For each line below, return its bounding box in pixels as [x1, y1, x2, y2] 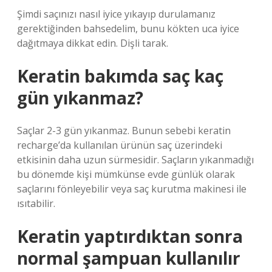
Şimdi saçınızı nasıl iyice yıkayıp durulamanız [17, 7, 216, 21]
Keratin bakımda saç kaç [17, 64, 223, 87]
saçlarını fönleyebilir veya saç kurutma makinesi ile [17, 182, 246, 195]
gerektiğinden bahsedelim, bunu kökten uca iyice [17, 22, 239, 35]
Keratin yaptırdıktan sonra [17, 225, 243, 248]
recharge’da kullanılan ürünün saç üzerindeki [17, 138, 222, 152]
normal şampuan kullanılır [17, 246, 240, 270]
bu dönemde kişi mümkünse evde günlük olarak [17, 168, 235, 181]
